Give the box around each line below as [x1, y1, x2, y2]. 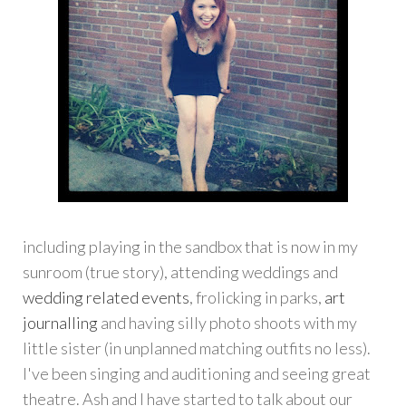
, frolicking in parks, [189, 287, 324, 308]
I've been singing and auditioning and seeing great [23, 363, 371, 384]
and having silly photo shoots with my [98, 313, 357, 333]
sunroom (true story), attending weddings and [23, 262, 338, 283]
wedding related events [23, 287, 189, 308]
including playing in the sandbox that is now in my [23, 237, 358, 257]
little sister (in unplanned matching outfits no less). [23, 338, 371, 359]
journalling [23, 313, 98, 333]
